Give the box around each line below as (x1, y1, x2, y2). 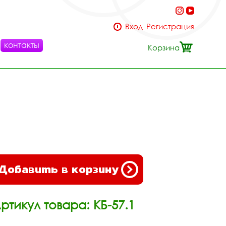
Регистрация (146, 22, 194, 31)
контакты (4, 40, 39, 50)
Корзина (148, 43, 180, 52)
